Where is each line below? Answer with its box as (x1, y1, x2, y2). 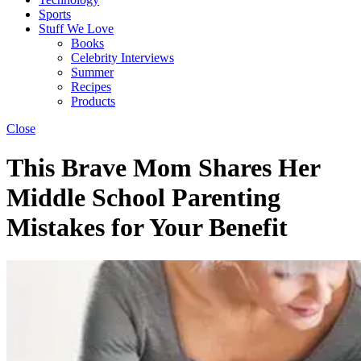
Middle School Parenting (6, 183, 280, 213)
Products (71, 94, 115, 108)
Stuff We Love (39, 22, 114, 35)
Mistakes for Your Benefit (6, 213, 288, 243)
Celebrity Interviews (71, 51, 174, 64)
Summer (71, 65, 114, 79)
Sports (39, 7, 71, 21)
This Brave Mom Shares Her (6, 153, 320, 183)
